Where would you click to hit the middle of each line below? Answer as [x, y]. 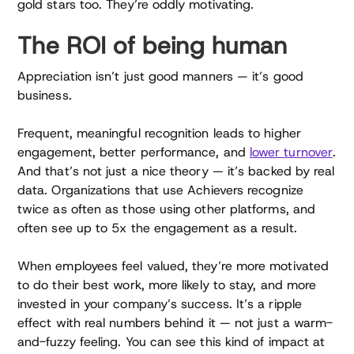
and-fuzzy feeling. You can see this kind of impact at [171, 342]
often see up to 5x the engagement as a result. [157, 228]
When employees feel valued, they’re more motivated [173, 266]
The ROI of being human [153, 46]
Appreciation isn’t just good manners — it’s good [160, 77]
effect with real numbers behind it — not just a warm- [175, 323]
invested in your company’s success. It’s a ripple [160, 304]
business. [45, 96]
